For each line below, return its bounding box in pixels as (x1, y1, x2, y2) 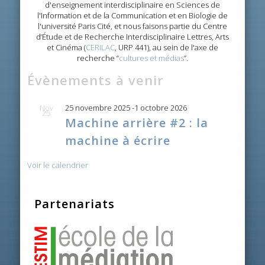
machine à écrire (65, 132, 171, 149)
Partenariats (34, 196, 115, 212)
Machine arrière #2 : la (65, 115, 209, 131)
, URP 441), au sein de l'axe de (115, 42, 218, 53)
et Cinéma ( (47, 42, 86, 53)
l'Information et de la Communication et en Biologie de (37, 10, 228, 21)
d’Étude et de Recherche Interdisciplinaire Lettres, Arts (36, 31, 229, 43)
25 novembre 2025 (65, 102, 131, 114)
